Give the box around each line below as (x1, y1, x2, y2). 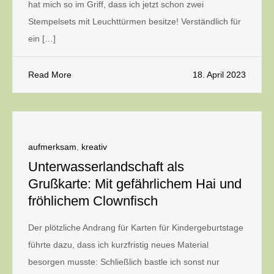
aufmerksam (28, 142, 76, 152)
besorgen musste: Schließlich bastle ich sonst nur (28, 257, 220, 267)
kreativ (81, 142, 107, 152)
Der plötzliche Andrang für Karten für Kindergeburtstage (28, 223, 243, 232)
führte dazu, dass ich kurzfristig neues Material (28, 240, 209, 250)
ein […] (28, 34, 56, 43)
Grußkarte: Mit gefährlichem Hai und (28, 176, 242, 191)
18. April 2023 (193, 70, 246, 80)
